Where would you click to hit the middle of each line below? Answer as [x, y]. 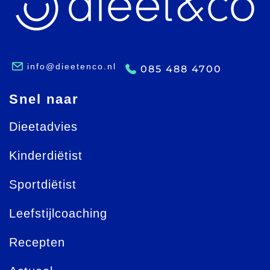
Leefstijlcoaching [58, 213]
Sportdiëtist [43, 184]
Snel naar [44, 99]
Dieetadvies [43, 126]
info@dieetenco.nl [72, 66]
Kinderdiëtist [46, 155]
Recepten [37, 242]
